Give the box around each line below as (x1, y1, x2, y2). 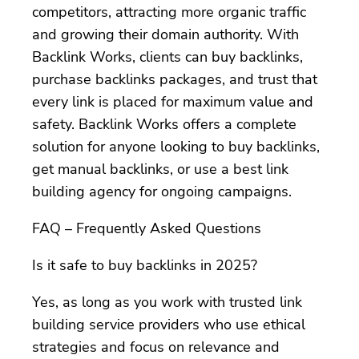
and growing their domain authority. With (32, 24, 299, 44)
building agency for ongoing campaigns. (32, 181, 292, 201)
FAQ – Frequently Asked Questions (32, 218, 261, 238)
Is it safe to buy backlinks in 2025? (32, 255, 257, 275)
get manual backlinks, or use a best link (32, 159, 288, 179)
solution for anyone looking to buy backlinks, (32, 136, 320, 156)
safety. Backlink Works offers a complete (32, 114, 296, 134)
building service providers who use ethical (32, 314, 305, 334)
